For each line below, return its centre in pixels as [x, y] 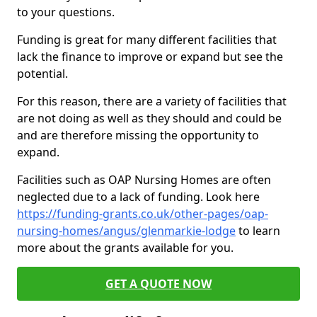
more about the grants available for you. [127, 248]
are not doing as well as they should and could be [149, 118]
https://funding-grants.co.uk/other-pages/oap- [143, 214]
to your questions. [66, 12]
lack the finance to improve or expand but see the [150, 57]
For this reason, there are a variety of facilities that [152, 101]
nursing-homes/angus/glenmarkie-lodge [126, 231]
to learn [258, 231]
